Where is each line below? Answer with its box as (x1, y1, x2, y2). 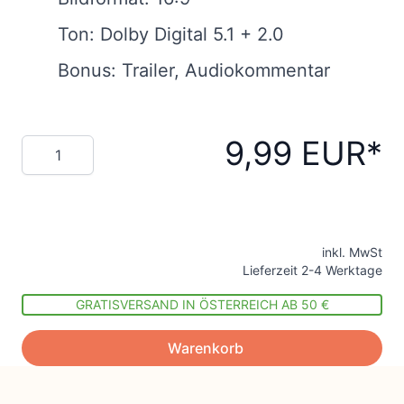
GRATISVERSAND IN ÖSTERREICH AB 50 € (75, 296, 329, 312)
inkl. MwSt (322, 243, 382, 260)
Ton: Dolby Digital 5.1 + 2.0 (36, 23, 284, 45)
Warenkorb (167, 338, 243, 357)
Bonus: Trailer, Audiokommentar (36, 59, 330, 81)
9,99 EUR (225, 133, 366, 173)
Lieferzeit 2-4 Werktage (243, 262, 382, 278)
